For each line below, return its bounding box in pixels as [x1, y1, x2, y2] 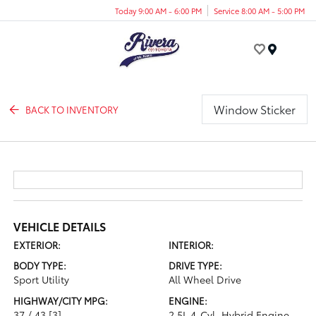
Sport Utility [13, 272, 70, 286]
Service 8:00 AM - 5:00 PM [214, 4, 305, 16]
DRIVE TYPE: [169, 259, 222, 272]
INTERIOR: [169, 238, 214, 251]
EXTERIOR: [13, 238, 61, 251]
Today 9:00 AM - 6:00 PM [115, 4, 202, 16]
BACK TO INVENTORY [25, 102, 119, 116]
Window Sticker [213, 101, 296, 117]
